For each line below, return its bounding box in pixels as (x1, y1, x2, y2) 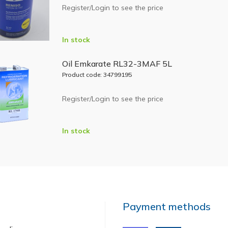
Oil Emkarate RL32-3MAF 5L (62, 59, 172, 69)
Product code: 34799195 (62, 71, 132, 78)
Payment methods (123, 199, 211, 213)
